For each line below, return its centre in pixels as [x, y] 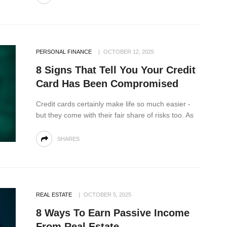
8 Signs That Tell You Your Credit [116, 70]
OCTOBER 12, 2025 [129, 51]
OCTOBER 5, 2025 [107, 194]
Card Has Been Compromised [107, 83]
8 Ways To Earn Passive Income [113, 213]
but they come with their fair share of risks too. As [115, 115]
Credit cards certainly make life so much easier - [113, 104]
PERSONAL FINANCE [64, 51]
